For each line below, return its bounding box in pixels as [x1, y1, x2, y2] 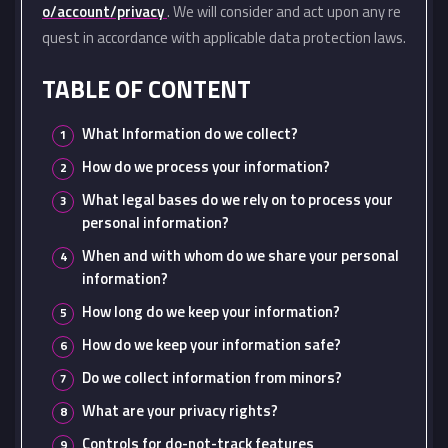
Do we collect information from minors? [82, 366, 342, 389]
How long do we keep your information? [82, 300, 340, 323]
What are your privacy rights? [82, 399, 278, 422]
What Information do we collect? [82, 122, 298, 145]
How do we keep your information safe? [82, 333, 341, 356]
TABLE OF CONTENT [42, 71, 251, 107]
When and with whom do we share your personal [82, 244, 399, 267]
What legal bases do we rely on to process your [82, 188, 393, 211]
